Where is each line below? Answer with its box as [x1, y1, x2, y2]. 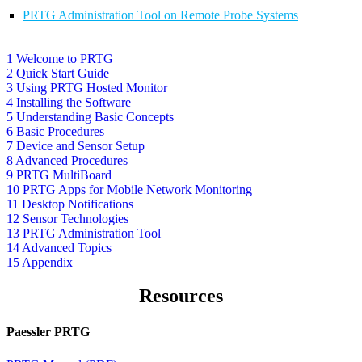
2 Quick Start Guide [6, 65, 109, 80]
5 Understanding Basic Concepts [6, 109, 174, 124]
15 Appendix [6, 255, 73, 269]
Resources [139, 285, 223, 307]
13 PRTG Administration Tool [6, 225, 161, 240]
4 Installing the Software [6, 95, 131, 109]
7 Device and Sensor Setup [6, 138, 145, 153]
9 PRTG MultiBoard [6, 167, 112, 182]
